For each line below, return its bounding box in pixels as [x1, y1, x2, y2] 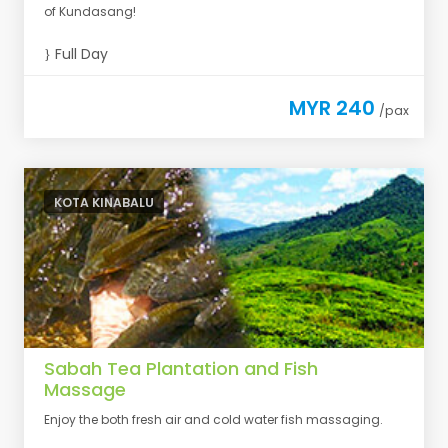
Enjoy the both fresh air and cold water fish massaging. [44, 411, 383, 428]
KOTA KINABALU [54, 194, 154, 211]
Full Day [51, 44, 108, 64]
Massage [44, 377, 126, 402]
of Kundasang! [44, 3, 136, 20]
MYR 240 [289, 94, 375, 122]
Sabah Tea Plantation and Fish [44, 356, 318, 381]
